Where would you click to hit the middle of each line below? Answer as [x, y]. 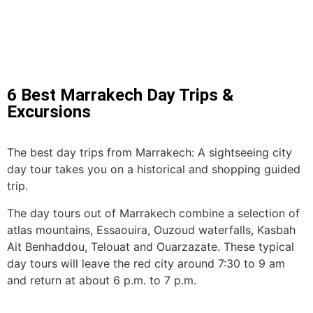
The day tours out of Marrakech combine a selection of [153, 213]
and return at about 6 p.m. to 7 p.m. [102, 280]
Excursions [49, 111]
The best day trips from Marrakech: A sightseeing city [150, 153]
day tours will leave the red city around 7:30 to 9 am [146, 263]
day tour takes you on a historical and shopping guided [154, 169]
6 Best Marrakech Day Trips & [120, 95]
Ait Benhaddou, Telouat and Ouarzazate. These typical [151, 246]
